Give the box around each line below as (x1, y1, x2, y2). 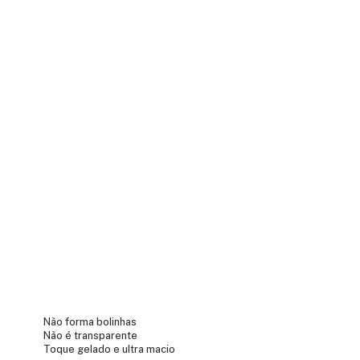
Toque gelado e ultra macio (43, 342, 176, 355)
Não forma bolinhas (43, 315, 137, 328)
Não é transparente (43, 329, 138, 342)
